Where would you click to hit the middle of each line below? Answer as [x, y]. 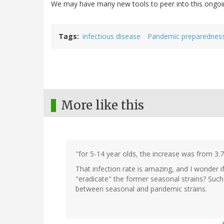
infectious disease [111, 36]
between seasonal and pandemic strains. [141, 189]
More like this [102, 105]
